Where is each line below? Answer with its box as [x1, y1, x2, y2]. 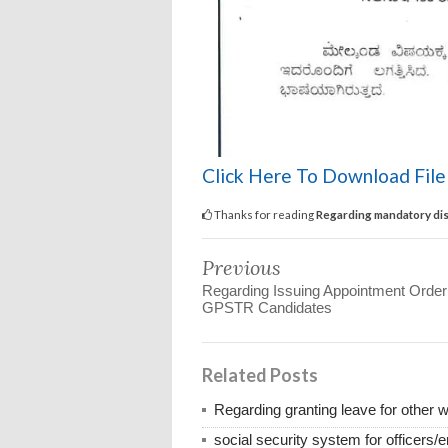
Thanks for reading [212, 206, 316, 221]
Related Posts [202, 363, 318, 386]
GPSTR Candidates [202, 298, 332, 316]
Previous [202, 254, 281, 280]
